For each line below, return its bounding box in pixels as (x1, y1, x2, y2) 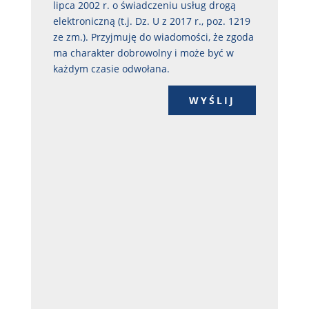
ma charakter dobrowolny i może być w (53, 46, 235, 60)
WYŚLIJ (189, 93, 236, 107)
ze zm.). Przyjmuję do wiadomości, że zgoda (53, 30, 255, 44)
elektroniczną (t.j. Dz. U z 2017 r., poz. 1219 (53, 14, 251, 28)
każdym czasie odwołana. (53, 62, 170, 76)
